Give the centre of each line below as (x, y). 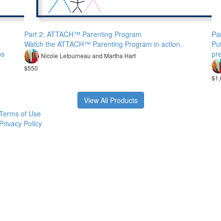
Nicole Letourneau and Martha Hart (88, 55)
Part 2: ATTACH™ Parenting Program (83, 34)
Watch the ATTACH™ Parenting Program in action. (103, 44)
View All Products (110, 100)
